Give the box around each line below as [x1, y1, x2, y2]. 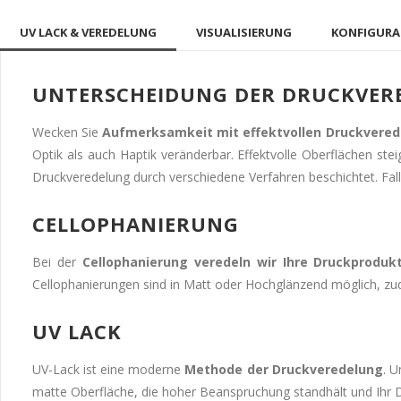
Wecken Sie [32, 123, 103, 141]
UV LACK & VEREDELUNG [20, 23, 157, 40]
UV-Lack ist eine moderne [32, 360, 185, 378]
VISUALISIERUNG [196, 23, 292, 40]
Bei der [32, 252, 82, 270]
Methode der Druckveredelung [184, 360, 383, 378]
